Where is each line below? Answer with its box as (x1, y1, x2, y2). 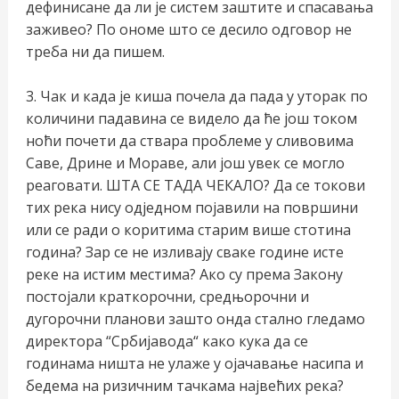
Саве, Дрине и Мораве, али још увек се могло (25, 153, 345, 174)
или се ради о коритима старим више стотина (25, 220, 351, 240)
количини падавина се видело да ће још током (25, 109, 357, 129)
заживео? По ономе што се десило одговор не (25, 19, 352, 39)
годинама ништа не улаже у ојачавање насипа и (25, 354, 363, 374)
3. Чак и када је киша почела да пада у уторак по (25, 86, 368, 107)
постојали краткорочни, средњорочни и (25, 287, 309, 307)
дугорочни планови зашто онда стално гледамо (25, 309, 365, 330)
